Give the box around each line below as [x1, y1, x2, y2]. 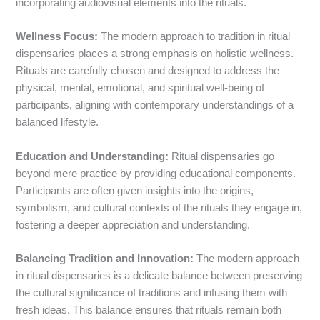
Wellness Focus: [16, 31, 99, 43]
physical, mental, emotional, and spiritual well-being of [16, 82, 265, 94]
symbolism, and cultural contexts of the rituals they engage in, [16, 201, 303, 214]
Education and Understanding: [16, 150, 169, 162]
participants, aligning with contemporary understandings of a [16, 99, 294, 111]
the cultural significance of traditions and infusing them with [16, 287, 288, 299]
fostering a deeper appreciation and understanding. [16, 219, 251, 231]
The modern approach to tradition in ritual [98, 31, 291, 43]
